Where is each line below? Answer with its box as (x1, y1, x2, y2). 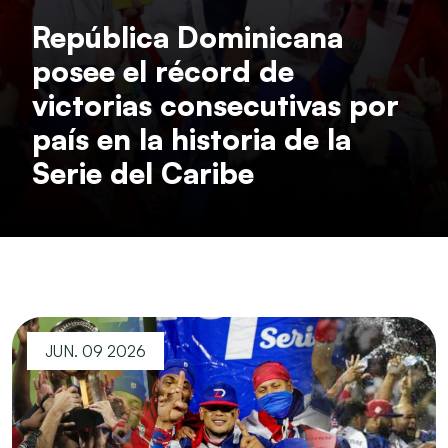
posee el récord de (32, 53, 294, 89)
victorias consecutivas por (32, 87, 399, 123)
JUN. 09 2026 (45, 341, 146, 361)
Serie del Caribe (32, 155, 254, 191)
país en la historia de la (32, 121, 351, 157)
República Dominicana (32, 19, 343, 55)
